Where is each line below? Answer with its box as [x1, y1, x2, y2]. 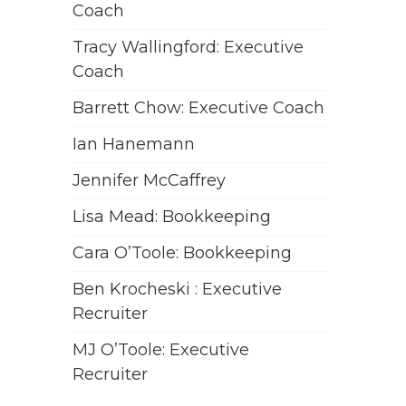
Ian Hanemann [72, 134, 196, 154]
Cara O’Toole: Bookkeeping [72, 243, 293, 263]
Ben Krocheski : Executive [72, 279, 283, 299]
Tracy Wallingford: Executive [72, 37, 304, 57]
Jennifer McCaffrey [72, 170, 227, 190]
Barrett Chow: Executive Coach [72, 98, 325, 118]
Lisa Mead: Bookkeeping [72, 207, 272, 227]
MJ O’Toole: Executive [72, 340, 250, 360]
